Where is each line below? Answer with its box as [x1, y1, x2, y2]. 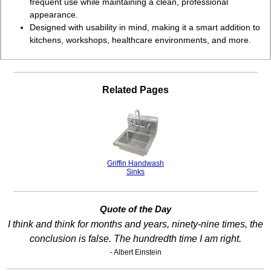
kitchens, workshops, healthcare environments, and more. [30, 34, 252, 45]
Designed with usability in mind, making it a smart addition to [30, 22, 261, 32]
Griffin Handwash [107, 158, 164, 168]
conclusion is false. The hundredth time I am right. [30, 233, 241, 244]
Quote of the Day [100, 204, 171, 215]
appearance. [30, 9, 79, 19]
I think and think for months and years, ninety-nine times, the [8, 219, 263, 230]
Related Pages [102, 85, 169, 96]
